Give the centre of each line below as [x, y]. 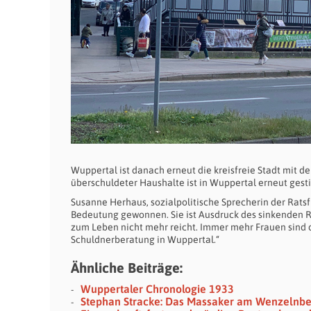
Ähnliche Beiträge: [127, 268]
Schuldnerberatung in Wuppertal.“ [145, 239]
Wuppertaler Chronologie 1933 [157, 289]
